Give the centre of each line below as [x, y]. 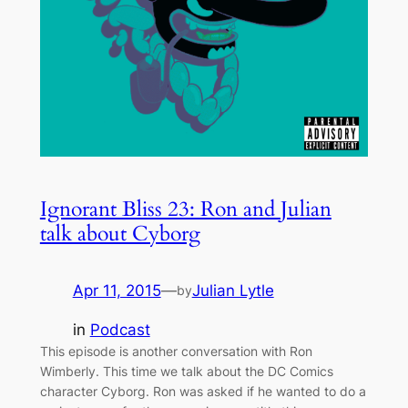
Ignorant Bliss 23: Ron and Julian [185, 209]
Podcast [120, 329]
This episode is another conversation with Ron [176, 351]
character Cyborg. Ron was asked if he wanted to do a [203, 391]
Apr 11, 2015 [117, 290]
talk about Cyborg [120, 233]
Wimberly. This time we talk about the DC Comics [186, 371]
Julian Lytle [233, 290]
